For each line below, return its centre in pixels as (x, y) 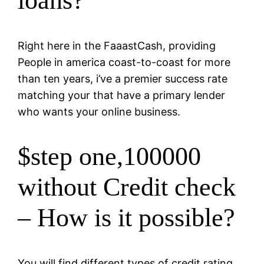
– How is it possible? (127, 218)
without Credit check (127, 187)
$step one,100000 (110, 157)
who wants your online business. (99, 111)
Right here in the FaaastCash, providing (117, 45)
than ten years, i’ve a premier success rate (123, 78)
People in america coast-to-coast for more (124, 62)
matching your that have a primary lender (122, 95)
